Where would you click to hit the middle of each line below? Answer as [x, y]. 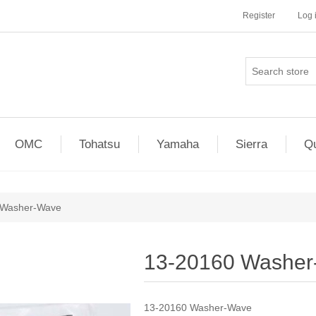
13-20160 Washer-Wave [198, 308]
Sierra [251, 144]
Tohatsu [99, 144]
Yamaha [177, 144]
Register [259, 16]
